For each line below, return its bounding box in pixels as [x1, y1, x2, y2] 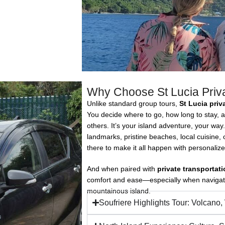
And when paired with [87, 165, 157, 173]
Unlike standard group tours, [87, 99, 179, 107]
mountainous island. [87, 187, 151, 195]
